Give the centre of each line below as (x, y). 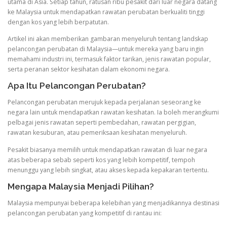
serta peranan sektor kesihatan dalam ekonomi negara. (89, 69)
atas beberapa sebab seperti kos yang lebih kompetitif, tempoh (101, 160)
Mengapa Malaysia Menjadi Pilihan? (81, 186)
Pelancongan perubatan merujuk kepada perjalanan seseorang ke (104, 102)
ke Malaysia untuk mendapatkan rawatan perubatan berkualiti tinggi (106, 12)
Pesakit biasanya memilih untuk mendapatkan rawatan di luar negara (107, 149)
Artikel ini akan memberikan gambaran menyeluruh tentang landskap (108, 39)
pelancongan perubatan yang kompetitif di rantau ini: (85, 213)
